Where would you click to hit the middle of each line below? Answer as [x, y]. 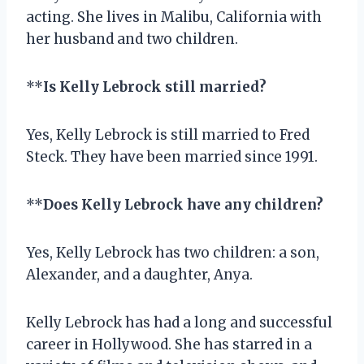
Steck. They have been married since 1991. [172, 156]
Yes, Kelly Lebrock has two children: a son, [173, 252]
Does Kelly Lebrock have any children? [183, 204]
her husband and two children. [132, 39]
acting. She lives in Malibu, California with [174, 17]
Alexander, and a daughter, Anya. [139, 274]
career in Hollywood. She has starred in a [169, 344]
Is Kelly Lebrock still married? [155, 87]
